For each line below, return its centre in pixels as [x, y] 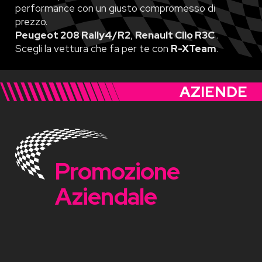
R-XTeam [193, 48]
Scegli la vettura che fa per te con [93, 48]
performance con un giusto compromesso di [115, 8]
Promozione [117, 172]
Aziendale [106, 197]
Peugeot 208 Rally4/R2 [73, 35]
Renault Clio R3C [175, 35]
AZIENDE [213, 92]
